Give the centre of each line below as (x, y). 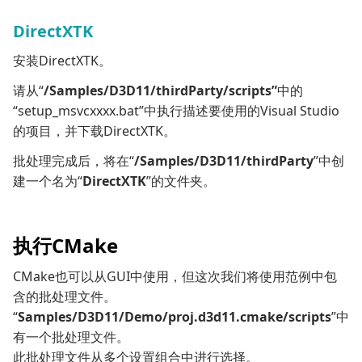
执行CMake (65, 246)
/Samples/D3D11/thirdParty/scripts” (160, 91)
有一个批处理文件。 (71, 337)
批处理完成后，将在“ (74, 161)
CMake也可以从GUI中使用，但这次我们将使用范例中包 (175, 277)
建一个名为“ (48, 181)
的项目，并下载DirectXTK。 (95, 131)
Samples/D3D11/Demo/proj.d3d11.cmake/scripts (175, 317)
